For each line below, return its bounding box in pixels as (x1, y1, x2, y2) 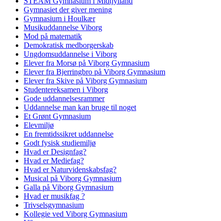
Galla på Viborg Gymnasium (24, 183, 113, 191)
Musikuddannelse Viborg (24, 23, 102, 32)
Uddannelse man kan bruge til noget (24, 103, 136, 111)
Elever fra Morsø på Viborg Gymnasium (24, 59, 149, 67)
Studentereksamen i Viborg (24, 85, 108, 94)
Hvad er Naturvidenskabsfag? (24, 165, 116, 174)
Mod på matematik (24, 32, 82, 40)
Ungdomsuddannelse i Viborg (24, 50, 117, 58)
